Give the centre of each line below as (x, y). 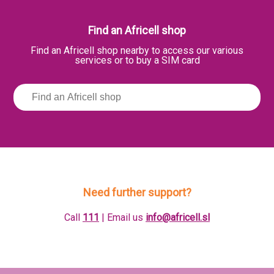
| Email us (122, 218)
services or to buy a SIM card (137, 61)
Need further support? (137, 193)
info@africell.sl (178, 218)
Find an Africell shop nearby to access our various (137, 51)
